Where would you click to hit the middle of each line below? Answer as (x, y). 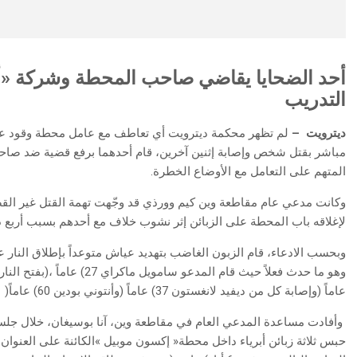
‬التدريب (315, 100)
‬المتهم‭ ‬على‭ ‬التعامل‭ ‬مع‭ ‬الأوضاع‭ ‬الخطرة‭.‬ (330, 171)
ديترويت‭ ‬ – (326, 133)
